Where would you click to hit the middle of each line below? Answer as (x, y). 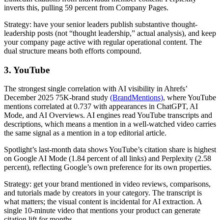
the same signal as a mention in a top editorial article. (85, 133)
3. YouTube (27, 70)
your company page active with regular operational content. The (103, 42)
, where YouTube (190, 98)
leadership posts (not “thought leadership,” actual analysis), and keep (110, 33)
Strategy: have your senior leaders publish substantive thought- (101, 24)
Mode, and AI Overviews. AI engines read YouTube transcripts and (108, 115)
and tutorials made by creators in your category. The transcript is (103, 193)
